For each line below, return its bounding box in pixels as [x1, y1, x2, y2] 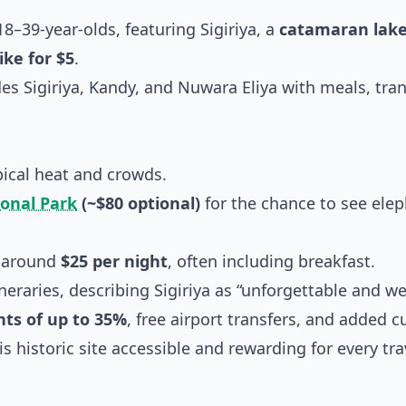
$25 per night [61, 250, 168, 272]
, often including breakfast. [168, 250, 375, 272]
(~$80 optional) [77, 192, 200, 214]
